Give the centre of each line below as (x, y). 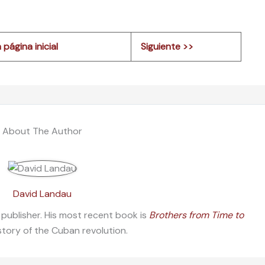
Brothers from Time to (196, 215)
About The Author (42, 131)
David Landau (42, 193)
